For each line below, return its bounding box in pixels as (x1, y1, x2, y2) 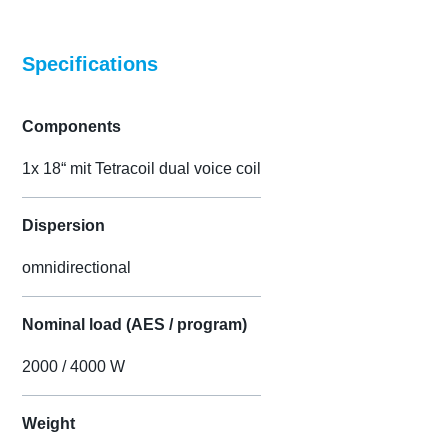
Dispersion (22, 217, 106, 235)
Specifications (22, 53, 159, 76)
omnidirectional (22, 259, 132, 277)
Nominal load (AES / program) (22, 316, 248, 334)
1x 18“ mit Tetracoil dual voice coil (22, 160, 262, 178)
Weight (22, 415, 76, 433)
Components (22, 118, 122, 136)
